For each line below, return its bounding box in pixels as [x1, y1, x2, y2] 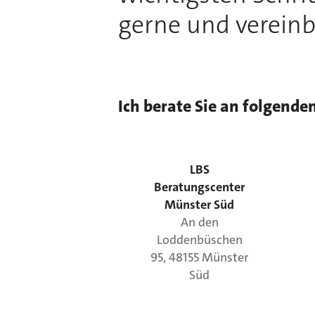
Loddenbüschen [156, 231, 243, 248]
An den [180, 214, 219, 231]
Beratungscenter [154, 179, 245, 195]
